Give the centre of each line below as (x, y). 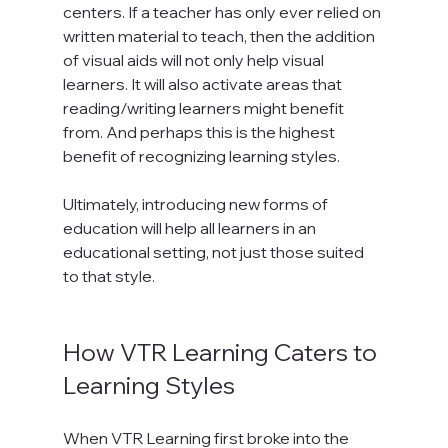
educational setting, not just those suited (214, 251)
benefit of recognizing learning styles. (201, 155)
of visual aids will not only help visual (194, 59)
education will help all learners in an (190, 227)
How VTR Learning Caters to (222, 351)
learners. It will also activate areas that (203, 83)
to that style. (108, 275)
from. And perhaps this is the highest (200, 131)
